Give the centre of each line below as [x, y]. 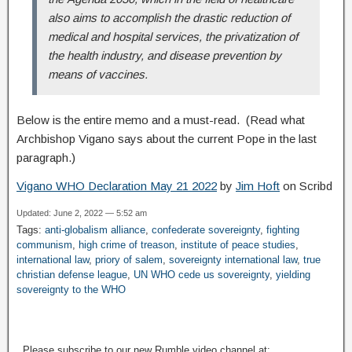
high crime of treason [126, 244]
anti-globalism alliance [95, 229]
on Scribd [306, 185]
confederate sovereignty [206, 229]
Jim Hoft [258, 185]
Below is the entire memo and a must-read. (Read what [161, 119]
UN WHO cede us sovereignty [202, 274]
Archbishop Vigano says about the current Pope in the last [167, 138]
